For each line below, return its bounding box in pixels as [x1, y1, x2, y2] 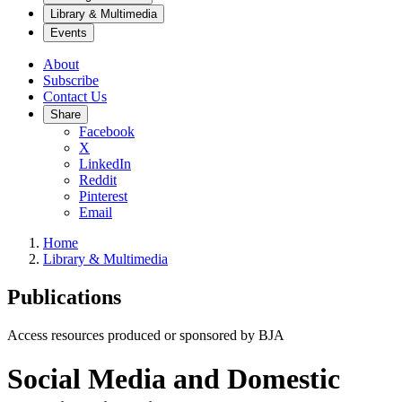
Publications [7, 284, 121, 309]
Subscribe [43, 73, 99, 88]
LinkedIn [79, 156, 131, 171]
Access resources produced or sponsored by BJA [7, 327, 284, 343]
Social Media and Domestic [7, 363, 340, 396]
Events [50, 26, 87, 39]
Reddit [79, 172, 117, 188]
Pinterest [79, 188, 127, 204]
